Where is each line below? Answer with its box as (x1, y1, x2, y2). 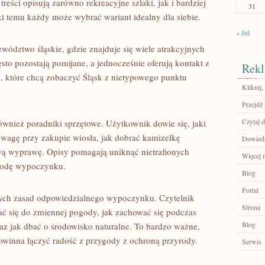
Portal (242, 185, 258, 195)
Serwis (242, 237, 261, 246)
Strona (242, 202, 260, 212)
